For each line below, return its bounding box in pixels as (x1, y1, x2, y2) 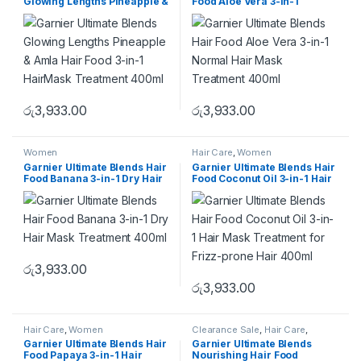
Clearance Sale (192, 323, 260, 335)
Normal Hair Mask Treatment (192, 6, 338, 19)
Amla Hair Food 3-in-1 (23, 6, 132, 19)
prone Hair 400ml (192, 194, 281, 207)
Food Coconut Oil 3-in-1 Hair (192, 172, 333, 185)
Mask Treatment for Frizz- (192, 183, 322, 196)
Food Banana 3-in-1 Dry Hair (23, 172, 164, 185)
